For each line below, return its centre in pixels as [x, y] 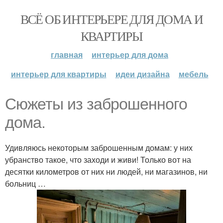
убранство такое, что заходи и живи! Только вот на [98, 160]
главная [67, 55]
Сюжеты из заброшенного [96, 104]
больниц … [25, 183]
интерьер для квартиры [58, 74]
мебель [193, 74]
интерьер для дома [130, 55]
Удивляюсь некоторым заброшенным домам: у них [99, 148]
